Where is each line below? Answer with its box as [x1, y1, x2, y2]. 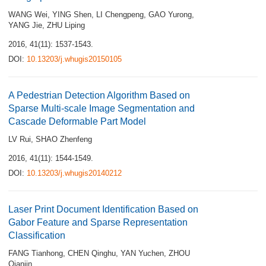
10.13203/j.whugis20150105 [27, 55, 122, 64]
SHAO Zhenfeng [36, 135, 92, 144]
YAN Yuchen [121, 249, 164, 258]
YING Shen [52, 10, 91, 19]
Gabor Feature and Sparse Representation [8, 217, 188, 227]
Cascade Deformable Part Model [8, 116, 146, 126]
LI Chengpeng [96, 10, 144, 19]
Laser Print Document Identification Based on [8, 204, 198, 214]
